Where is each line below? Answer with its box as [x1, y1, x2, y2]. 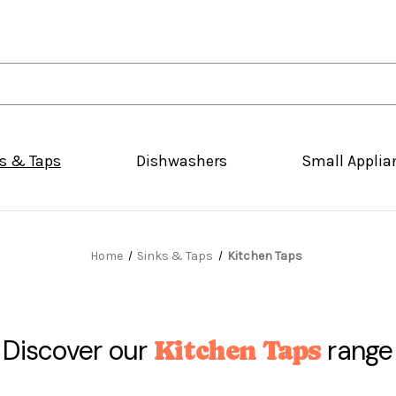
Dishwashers [135, 151, 227, 171]
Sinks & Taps [137, 248, 213, 264]
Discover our [3, 333, 154, 369]
